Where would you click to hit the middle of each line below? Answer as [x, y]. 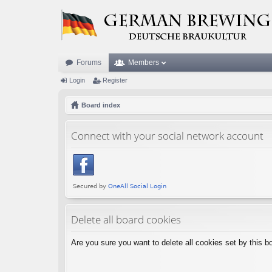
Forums [89, 63]
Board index [101, 105]
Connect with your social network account [167, 135]
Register [115, 80]
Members [144, 63]
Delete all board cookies [126, 219]
